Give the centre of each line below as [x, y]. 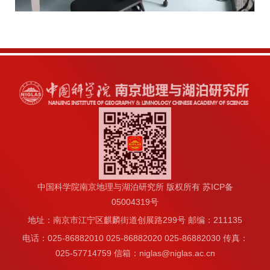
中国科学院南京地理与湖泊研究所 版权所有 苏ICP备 [135, 187]
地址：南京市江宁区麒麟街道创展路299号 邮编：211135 [135, 220]
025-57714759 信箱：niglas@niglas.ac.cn [135, 253]
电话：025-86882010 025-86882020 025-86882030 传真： [135, 238]
